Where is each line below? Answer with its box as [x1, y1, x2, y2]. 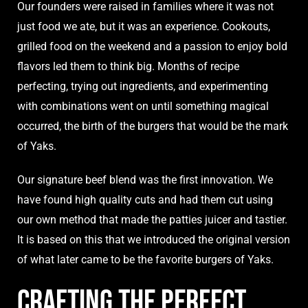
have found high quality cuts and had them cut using [17, 193, 273, 207]
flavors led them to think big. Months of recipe [17, 60, 239, 74]
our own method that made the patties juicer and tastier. [17, 213, 287, 227]
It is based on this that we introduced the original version [17, 233, 290, 247]
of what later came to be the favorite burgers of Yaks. [17, 253, 274, 267]
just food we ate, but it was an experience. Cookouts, [17, 20, 270, 34]
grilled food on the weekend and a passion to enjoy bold [17, 40, 287, 54]
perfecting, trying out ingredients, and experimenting [17, 80, 268, 93]
